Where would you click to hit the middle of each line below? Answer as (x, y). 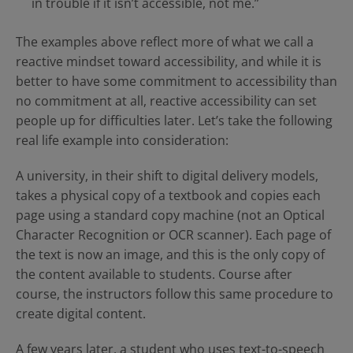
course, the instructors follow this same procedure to (175, 294)
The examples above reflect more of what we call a (165, 42)
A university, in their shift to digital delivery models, (167, 176)
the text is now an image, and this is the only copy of (170, 255)
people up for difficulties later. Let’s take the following (174, 121)
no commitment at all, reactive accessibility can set (166, 101)
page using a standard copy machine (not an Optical (170, 215)
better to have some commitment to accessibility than (176, 81)
